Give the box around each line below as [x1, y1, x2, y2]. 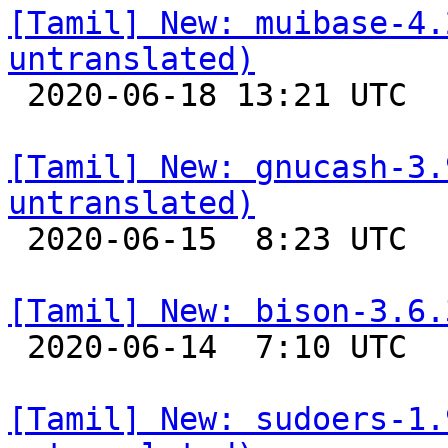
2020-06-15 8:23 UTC [8, 221, 27, 257]
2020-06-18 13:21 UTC [8, 77, 27, 113]
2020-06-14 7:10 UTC [8, 329, 27, 365]
